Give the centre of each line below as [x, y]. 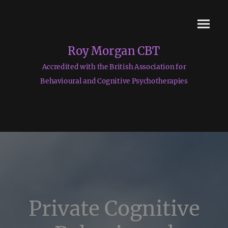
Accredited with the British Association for [114, 67]
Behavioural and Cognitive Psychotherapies [114, 81]
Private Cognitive [114, 209]
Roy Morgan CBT [114, 51]
